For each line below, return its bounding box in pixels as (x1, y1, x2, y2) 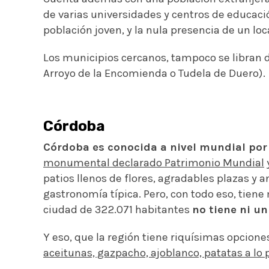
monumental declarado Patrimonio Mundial (43, 156, 264, 169)
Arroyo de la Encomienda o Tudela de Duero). (43, 66, 265, 80)
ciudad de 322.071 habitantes (43, 202, 192, 216)
